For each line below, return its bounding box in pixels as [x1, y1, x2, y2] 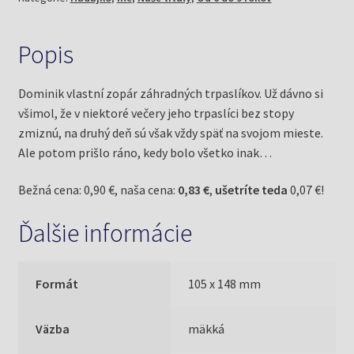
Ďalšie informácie [17, 217, 192, 249]
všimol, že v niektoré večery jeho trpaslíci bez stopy [17, 104, 294, 121]
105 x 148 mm [188, 276, 262, 292]
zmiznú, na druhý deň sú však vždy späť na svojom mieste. [17, 124, 323, 141]
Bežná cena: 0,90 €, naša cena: [17, 182, 178, 198]
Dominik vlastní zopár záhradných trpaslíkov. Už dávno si [17, 85, 323, 101]
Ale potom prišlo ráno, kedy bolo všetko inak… [17, 144, 272, 160]
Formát [36, 276, 79, 292]
